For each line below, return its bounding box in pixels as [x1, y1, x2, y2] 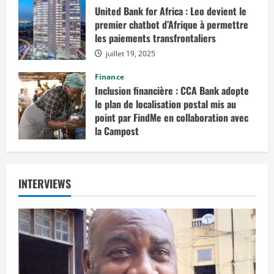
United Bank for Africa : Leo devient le [95, 4, 246, 19]
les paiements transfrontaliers [95, 31, 216, 46]
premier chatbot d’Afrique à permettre [95, 17, 248, 32]
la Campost [95, 124, 139, 139]
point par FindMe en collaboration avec [95, 110, 248, 125]
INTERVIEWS [18, 176, 71, 192]
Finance [95, 72, 124, 83]
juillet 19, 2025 [104, 48, 155, 59]
